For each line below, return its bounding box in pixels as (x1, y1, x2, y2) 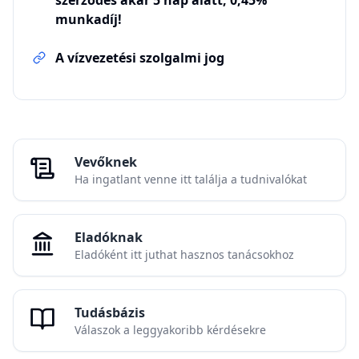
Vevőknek (75, 153, 137, 171)
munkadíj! (55, 10, 122, 28)
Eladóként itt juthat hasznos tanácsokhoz (75, 247, 294, 262)
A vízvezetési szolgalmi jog (55, 49, 224, 67)
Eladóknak (75, 228, 143, 246)
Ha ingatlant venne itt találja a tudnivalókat (75, 171, 307, 187)
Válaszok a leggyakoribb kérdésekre (75, 322, 266, 337)
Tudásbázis (75, 304, 145, 321)
